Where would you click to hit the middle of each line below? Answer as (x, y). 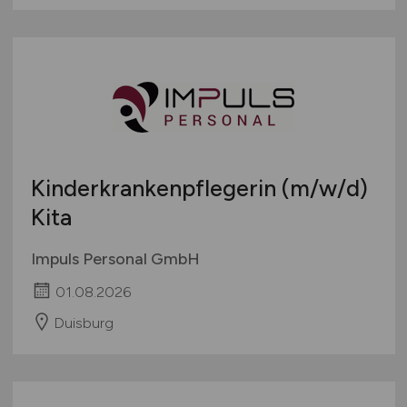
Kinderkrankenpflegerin (156, 188)
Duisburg (83, 323)
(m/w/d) (324, 188)
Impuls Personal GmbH (115, 258)
